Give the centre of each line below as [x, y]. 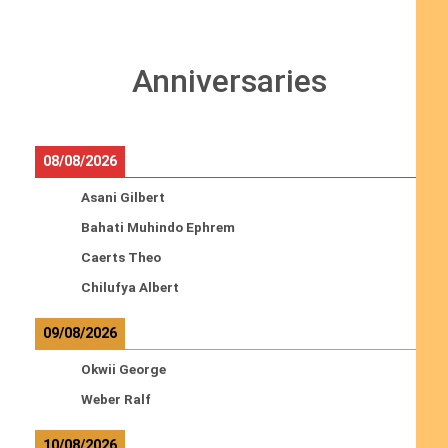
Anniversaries [229, 81]
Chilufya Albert [129, 287]
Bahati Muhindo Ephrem [157, 227]
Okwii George [123, 369]
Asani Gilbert [122, 197]
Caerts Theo [120, 257]
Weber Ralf [115, 399]
